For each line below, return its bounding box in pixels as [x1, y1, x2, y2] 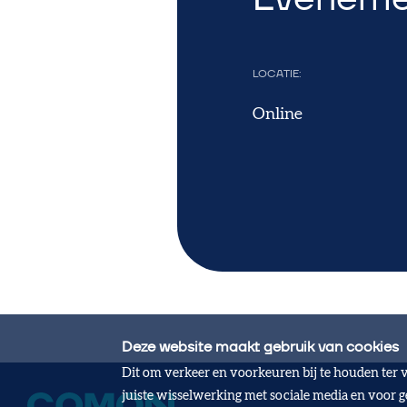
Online [252, 106, 303, 124]
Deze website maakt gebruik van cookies [122, 337, 400, 357]
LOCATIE [252, 66, 299, 83]
